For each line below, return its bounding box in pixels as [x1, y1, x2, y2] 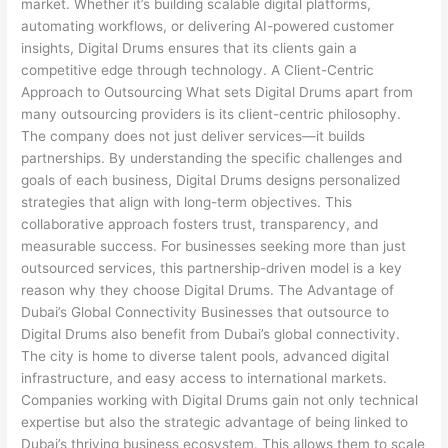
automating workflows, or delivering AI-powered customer [21, 18, 395, 35]
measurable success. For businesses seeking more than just [21, 238, 407, 255]
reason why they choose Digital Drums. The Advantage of [21, 282, 395, 299]
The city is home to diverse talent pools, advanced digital [21, 348, 390, 365]
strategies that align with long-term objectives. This [21, 194, 353, 211]
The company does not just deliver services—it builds [21, 128, 366, 145]
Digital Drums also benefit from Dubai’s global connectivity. [21, 326, 401, 343]
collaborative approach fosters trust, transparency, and [21, 216, 379, 233]
